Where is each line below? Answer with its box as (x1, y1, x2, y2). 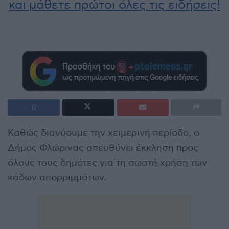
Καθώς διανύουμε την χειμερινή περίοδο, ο (8, 128, 199, 139)
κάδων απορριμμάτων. (8, 172, 106, 184)
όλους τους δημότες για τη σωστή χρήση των (8, 157, 207, 169)
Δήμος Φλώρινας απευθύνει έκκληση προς (8, 143, 198, 154)
